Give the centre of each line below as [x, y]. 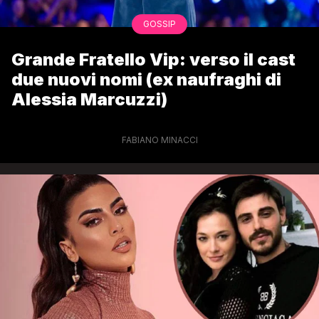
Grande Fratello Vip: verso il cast [153, 59]
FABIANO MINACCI [159, 140]
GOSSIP [159, 23]
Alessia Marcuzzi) [89, 99]
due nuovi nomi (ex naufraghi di [146, 79]
